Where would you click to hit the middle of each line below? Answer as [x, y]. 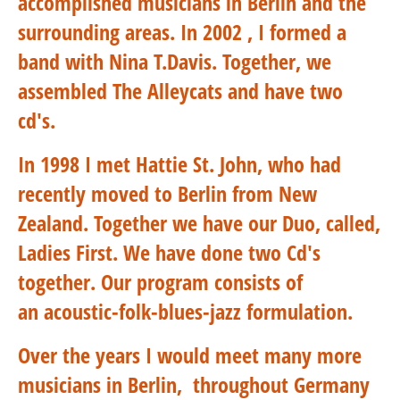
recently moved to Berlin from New [167, 193]
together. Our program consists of [160, 282]
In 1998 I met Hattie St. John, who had [179, 164]
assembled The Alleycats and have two [180, 91]
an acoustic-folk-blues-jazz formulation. [188, 311]
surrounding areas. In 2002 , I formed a [182, 32]
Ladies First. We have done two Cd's [169, 252]
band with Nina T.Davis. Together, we [175, 61]
